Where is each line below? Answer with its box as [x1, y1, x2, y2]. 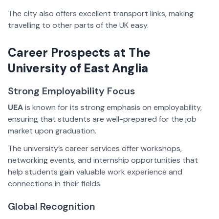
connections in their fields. [8, 178, 102, 189]
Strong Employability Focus [8, 85, 135, 98]
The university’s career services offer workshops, [8, 143, 182, 154]
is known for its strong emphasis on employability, [23, 102, 202, 113]
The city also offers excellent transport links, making [8, 8, 194, 19]
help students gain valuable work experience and [8, 167, 182, 177]
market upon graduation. [8, 126, 96, 136]
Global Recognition [8, 200, 95, 213]
